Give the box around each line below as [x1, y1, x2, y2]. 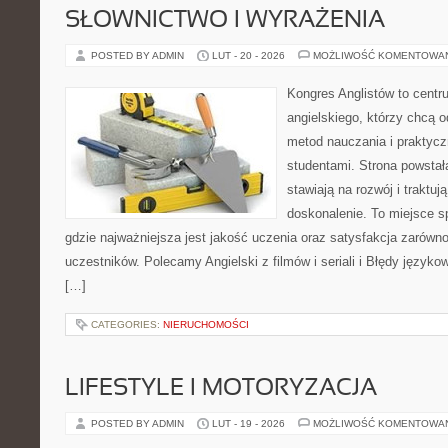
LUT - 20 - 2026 [212, 50, 285, 61]
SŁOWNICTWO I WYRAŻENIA [65, 10, 385, 32]
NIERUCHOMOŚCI [163, 319, 249, 330]
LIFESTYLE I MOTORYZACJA [65, 378, 377, 400]
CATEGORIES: [91, 319, 163, 330]
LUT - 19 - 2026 [212, 418, 285, 429]
